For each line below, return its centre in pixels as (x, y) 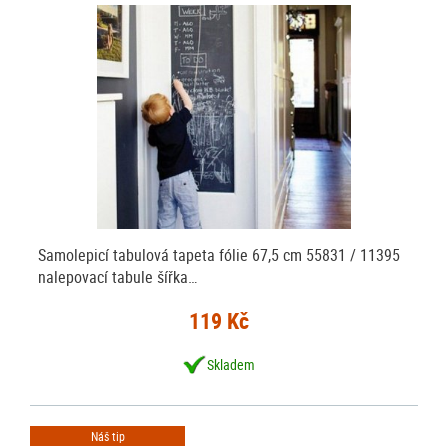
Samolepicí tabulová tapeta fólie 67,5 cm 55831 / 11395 (219, 254)
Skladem (231, 364)
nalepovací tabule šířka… (118, 276)
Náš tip (107, 435)
